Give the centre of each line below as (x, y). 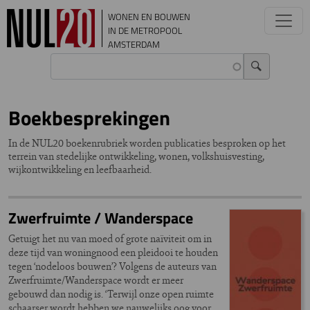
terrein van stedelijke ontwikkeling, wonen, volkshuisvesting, (136, 156)
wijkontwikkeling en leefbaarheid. (80, 169)
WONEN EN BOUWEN (149, 17)
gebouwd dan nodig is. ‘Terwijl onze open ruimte (111, 294)
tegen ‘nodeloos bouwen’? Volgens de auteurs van (112, 266)
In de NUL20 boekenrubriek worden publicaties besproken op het (147, 143)
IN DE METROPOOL (145, 30)
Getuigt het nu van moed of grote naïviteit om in (110, 238)
